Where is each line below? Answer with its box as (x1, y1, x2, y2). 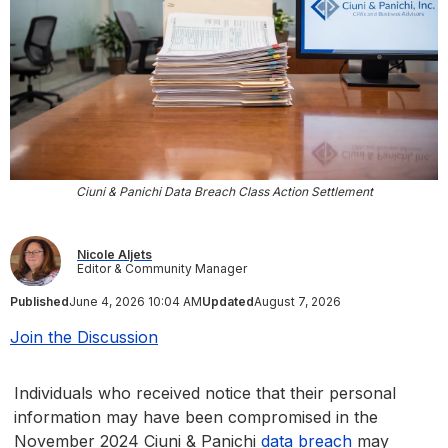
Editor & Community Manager (77, 260, 247, 276)
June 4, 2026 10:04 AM (69, 294, 202, 310)
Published (10, 294, 69, 310)
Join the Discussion (10, 327, 158, 348)
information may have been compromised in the (14, 407, 378, 428)
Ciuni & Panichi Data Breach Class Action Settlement (75, 184, 373, 200)
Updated (202, 294, 254, 310)
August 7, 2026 (254, 294, 341, 310)
